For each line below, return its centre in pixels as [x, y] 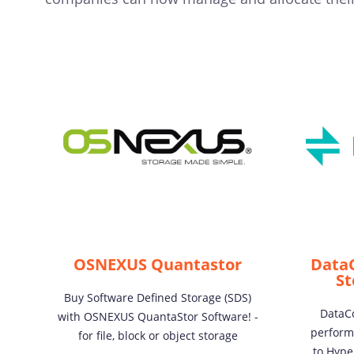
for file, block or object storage [158, 335]
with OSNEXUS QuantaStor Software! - [158, 316]
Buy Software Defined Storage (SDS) [158, 298]
